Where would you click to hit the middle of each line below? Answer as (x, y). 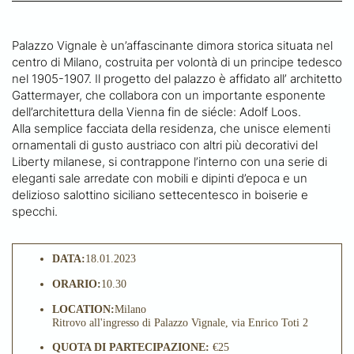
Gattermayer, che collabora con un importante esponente (169, 95)
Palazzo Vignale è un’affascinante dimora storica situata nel (172, 45)
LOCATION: (83, 309)
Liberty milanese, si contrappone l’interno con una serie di (169, 162)
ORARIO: (77, 284)
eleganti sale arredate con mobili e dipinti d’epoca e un (160, 178)
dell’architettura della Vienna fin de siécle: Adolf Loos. (156, 112)
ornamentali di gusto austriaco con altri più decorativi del (165, 145)
